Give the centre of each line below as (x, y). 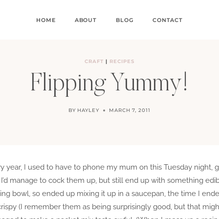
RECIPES (122, 61)
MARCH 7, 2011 (130, 110)
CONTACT (168, 20)
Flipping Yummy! (109, 85)
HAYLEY (88, 110)
